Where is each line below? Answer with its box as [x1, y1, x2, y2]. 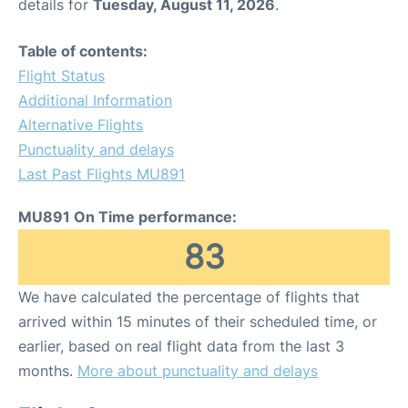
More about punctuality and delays [77, 361, 318, 380]
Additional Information [18, 90, 172, 109]
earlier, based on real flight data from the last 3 [18, 336, 344, 355]
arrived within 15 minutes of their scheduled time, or [18, 311, 377, 331]
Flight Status [18, 66, 105, 85]
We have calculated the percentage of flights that [18, 287, 360, 306]
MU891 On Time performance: [18, 207, 237, 226]
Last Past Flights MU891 [18, 164, 185, 183]
